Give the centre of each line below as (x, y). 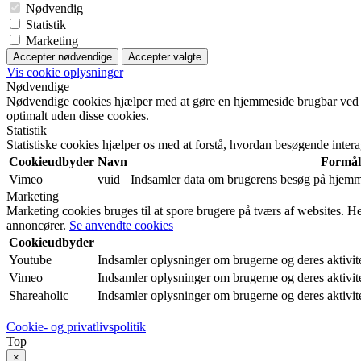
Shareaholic (39, 296)
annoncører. (36, 226)
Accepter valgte (165, 57)
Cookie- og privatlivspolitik (76, 327)
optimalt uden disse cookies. (78, 116)
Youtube (30, 260)
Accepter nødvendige (62, 57)
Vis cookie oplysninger (65, 73)
